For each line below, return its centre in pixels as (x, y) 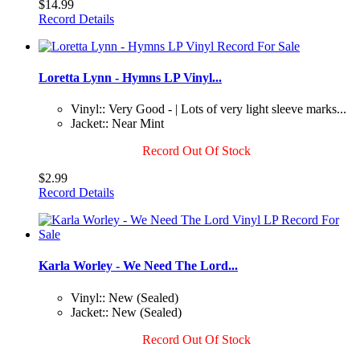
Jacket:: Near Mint (117, 124)
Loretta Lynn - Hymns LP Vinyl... (130, 77)
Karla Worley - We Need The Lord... (138, 266)
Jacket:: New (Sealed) (126, 312)
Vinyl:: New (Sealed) (125, 297)
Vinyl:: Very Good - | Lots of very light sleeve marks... (209, 109)
